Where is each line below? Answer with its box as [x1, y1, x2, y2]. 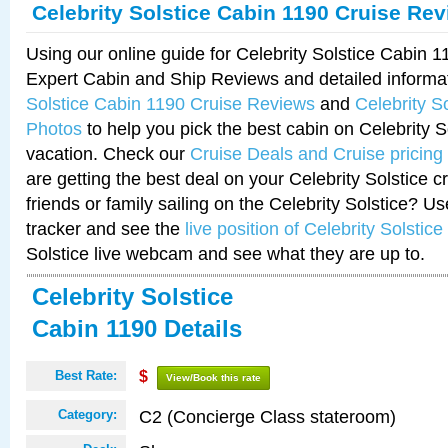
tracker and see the [26, 218, 185, 239]
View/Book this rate [166, 372, 261, 383]
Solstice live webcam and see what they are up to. [26, 243, 425, 264]
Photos [26, 118, 82, 139]
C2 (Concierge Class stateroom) [139, 406, 396, 427]
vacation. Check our [26, 143, 190, 164]
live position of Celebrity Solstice [185, 218, 443, 239]
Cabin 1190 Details [32, 315, 242, 342]
